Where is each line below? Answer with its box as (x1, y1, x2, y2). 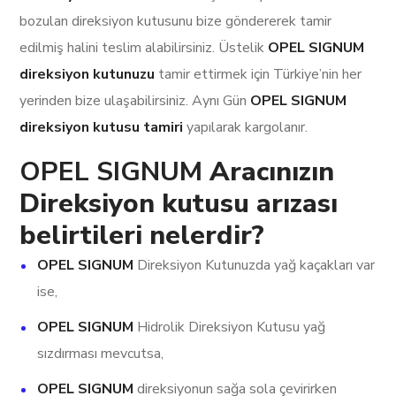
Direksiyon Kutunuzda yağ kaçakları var (133, 255, 376, 276)
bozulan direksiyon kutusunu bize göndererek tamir (19, 11, 332, 32)
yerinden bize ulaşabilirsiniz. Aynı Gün (19, 91, 251, 111)
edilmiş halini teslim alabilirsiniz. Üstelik (19, 38, 269, 58)
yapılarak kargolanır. (183, 118, 308, 138)
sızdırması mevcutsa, (37, 344, 164, 364)
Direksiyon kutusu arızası (19, 186, 339, 223)
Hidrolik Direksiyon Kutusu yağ (133, 317, 326, 338)
